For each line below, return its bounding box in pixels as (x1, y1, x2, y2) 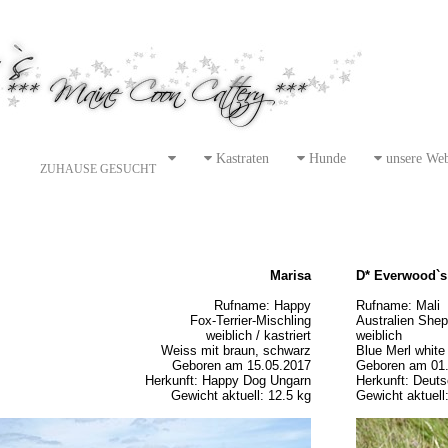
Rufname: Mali (355, 298, 440, 313)
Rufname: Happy (213, 298, 311, 313)
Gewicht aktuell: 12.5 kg (170, 388, 311, 403)
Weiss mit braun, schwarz (160, 343, 311, 358)
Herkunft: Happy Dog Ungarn (144, 373, 311, 388)
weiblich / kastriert (205, 328, 311, 343)
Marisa (269, 268, 311, 283)
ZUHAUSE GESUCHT (39, 163, 156, 175)
